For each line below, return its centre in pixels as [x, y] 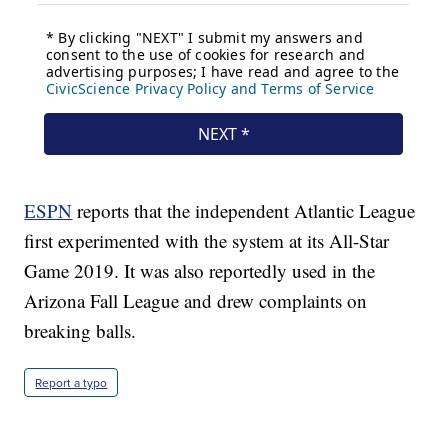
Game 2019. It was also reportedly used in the [200, 271]
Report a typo [71, 383]
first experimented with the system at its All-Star [207, 241]
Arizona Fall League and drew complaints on [196, 301]
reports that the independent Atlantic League [244, 211]
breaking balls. [80, 331]
